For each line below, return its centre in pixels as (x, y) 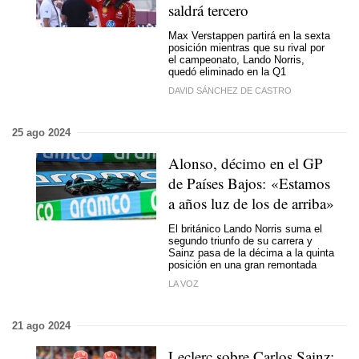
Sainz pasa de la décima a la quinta (251, 253)
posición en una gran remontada (242, 265)
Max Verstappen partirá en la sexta (249, 36)
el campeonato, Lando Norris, (236, 60)
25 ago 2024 (41, 132)
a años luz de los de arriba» (251, 203)
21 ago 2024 (41, 325)
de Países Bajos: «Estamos (249, 183)
